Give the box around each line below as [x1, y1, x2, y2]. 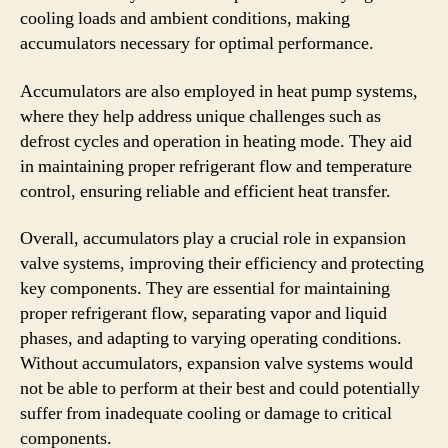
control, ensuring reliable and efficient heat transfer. [20, 179, 391, 203]
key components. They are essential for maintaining [20, 277, 390, 300]
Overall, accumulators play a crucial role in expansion [20, 227, 406, 250]
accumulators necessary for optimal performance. [20, 32, 374, 55]
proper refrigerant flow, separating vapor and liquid [20, 302, 387, 325]
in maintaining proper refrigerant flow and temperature [20, 154, 412, 178]
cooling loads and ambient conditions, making [20, 7, 350, 30]
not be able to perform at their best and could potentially [20, 377, 420, 400]
